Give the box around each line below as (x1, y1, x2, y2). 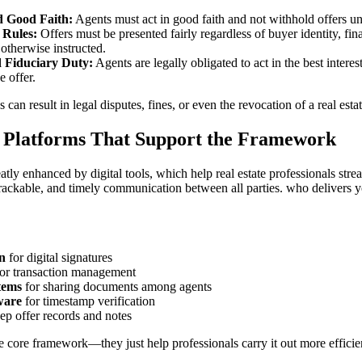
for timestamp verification (22, 293, 155, 308)
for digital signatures (6, 250, 112, 264)
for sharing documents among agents (22, 279, 212, 293)
